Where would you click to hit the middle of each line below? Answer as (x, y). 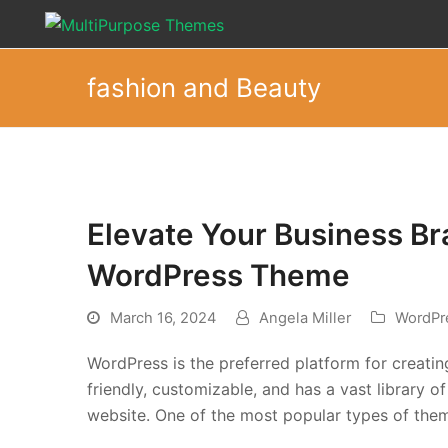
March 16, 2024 (163, 318)
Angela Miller (305, 318)
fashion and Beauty (204, 87)
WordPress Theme (218, 275)
